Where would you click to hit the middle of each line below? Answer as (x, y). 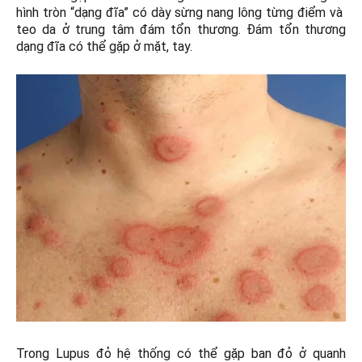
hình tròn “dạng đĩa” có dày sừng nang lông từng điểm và (181, 13)
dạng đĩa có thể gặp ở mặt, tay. (104, 47)
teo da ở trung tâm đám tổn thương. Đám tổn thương (181, 30)
